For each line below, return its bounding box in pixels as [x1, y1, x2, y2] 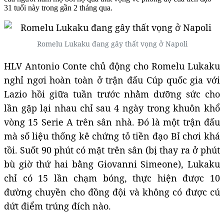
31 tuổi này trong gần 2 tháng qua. [4, 3, 112, 12]
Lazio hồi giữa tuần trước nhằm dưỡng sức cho [4, 87, 220, 100]
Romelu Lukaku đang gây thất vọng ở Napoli [36, 38, 187, 48]
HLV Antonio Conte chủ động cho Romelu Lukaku [4, 59, 220, 72]
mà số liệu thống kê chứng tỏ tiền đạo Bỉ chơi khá [4, 129, 220, 142]
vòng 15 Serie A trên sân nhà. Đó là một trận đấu [4, 115, 220, 128]
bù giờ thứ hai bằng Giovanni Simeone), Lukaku [4, 157, 220, 170]
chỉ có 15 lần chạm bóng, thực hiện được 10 [4, 171, 220, 184]
